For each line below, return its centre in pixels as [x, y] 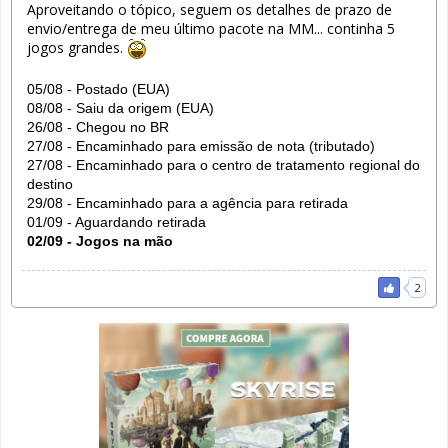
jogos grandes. [77, 47]
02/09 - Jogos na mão [100, 240]
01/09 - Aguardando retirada [116, 221]
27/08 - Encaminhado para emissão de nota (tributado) [201, 145]
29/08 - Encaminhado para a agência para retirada [187, 202]
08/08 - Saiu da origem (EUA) [120, 107]
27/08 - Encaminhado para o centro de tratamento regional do [223, 164]
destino [50, 183]
